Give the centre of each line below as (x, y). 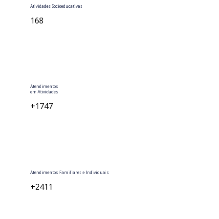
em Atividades (44, 92)
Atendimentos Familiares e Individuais (70, 173)
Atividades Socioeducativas (57, 6)
